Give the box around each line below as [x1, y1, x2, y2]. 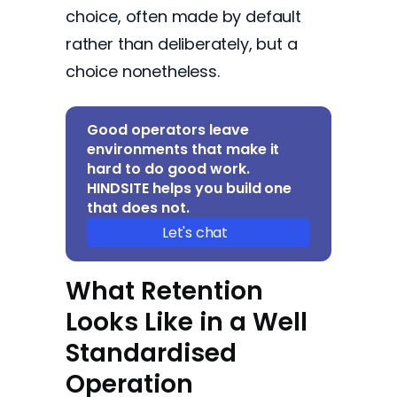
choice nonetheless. [66, 60, 220, 82]
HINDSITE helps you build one [87, 178, 292, 198]
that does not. [87, 198, 190, 218]
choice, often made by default [66, 5, 301, 27]
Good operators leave [87, 120, 249, 140]
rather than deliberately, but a [66, 33, 298, 55]
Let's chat [161, 222, 229, 243]
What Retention [66, 274, 263, 308]
